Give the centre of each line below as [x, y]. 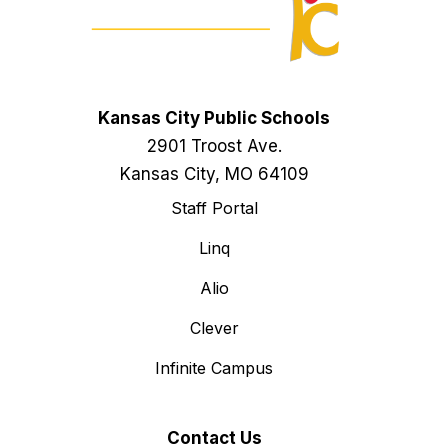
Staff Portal [214, 208]
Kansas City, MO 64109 [214, 174]
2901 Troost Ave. [214, 146]
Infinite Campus [214, 368]
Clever [214, 328]
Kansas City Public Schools [214, 118]
